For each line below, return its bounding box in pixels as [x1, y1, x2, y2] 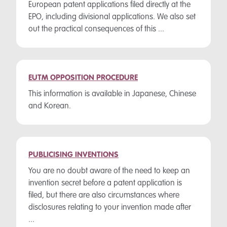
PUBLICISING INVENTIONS [28, 151, 119, 159]
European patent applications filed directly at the [28, 1, 191, 9]
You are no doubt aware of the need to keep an [28, 167, 190, 175]
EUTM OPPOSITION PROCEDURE [28, 74, 138, 82]
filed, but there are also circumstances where [28, 192, 179, 200]
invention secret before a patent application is [28, 179, 182, 187]
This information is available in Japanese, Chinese [28, 90, 196, 98]
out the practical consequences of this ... [28, 25, 164, 33]
